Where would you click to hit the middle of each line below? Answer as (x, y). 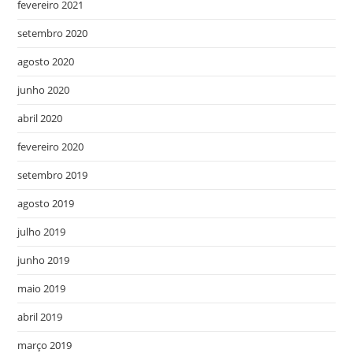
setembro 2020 (53, 33)
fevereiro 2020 (51, 147)
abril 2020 (40, 118)
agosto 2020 (46, 61)
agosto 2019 (46, 203)
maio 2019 (42, 288)
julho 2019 (42, 232)
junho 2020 (44, 90)
